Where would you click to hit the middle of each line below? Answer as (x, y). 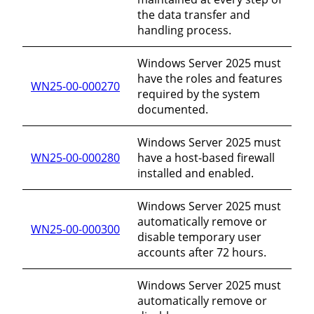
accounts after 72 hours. (202, 252)
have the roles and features (210, 78)
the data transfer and (194, 14)
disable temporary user (199, 237)
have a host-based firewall (206, 157)
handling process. (184, 30)
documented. (173, 109)
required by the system (199, 94)
